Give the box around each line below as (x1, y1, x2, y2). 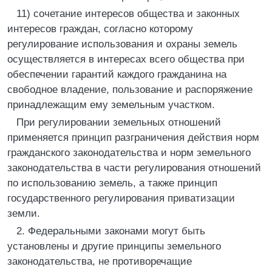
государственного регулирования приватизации (7, 192, 235, 204)
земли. (7, 208, 40, 219)
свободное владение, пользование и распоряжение (7, 84, 253, 95)
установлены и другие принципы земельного (7, 240, 221, 252)
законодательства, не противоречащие (7, 256, 192, 267)
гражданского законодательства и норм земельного (7, 147, 251, 158)
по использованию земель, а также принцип (7, 177, 217, 189)
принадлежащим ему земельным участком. (7, 99, 215, 110)
